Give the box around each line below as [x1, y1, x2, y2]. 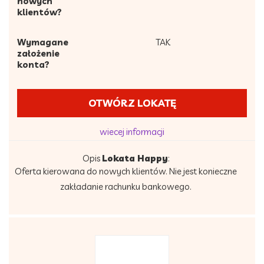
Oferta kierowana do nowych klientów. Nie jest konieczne [15, 166, 237, 177]
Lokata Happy [101, 153, 168, 164]
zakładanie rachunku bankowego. [60, 181, 192, 192]
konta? [17, 59, 49, 70]
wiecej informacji [100, 126, 164, 137]
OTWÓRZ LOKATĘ [88, 97, 176, 109]
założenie [17, 48, 60, 59]
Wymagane [17, 37, 68, 48]
